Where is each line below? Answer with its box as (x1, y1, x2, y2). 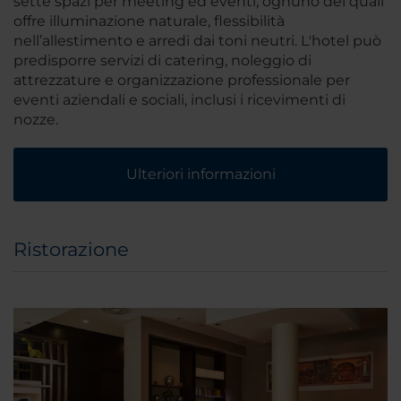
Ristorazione (13, 237, 129, 260)
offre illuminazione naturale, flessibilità (13, 12, 285, 30)
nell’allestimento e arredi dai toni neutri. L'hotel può (13, 31, 381, 49)
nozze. (13, 110, 58, 128)
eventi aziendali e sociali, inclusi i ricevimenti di (13, 90, 346, 108)
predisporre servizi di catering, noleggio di (13, 51, 311, 69)
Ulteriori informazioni (125, 165, 276, 183)
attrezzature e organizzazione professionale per (13, 71, 350, 89)
